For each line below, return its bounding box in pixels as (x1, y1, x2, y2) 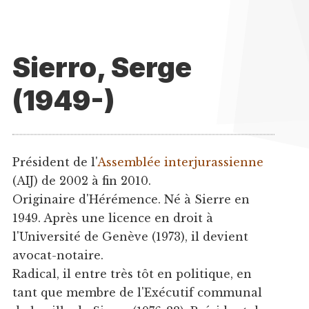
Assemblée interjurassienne (97, 154, 263, 169)
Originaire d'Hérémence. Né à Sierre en (12, 192, 250, 206)
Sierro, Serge (12, 50, 192, 84)
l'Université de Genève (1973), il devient (12, 229, 248, 243)
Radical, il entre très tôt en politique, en (12, 266, 252, 281)
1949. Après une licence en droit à (12, 210, 213, 225)
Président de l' (12, 154, 97, 169)
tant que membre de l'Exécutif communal (12, 285, 262, 299)
